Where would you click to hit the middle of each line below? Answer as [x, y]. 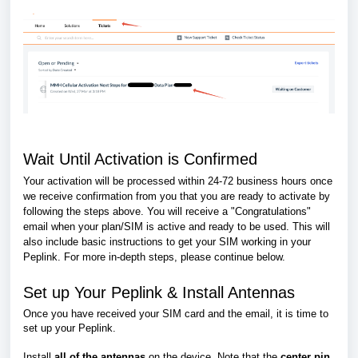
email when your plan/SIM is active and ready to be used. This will [177, 226]
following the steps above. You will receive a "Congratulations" [167, 211]
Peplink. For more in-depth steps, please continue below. [154, 257]
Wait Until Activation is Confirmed [140, 159]
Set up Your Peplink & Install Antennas [159, 292]
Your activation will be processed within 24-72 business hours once [178, 181]
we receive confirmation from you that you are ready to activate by [177, 196]
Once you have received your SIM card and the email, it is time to [176, 313]
